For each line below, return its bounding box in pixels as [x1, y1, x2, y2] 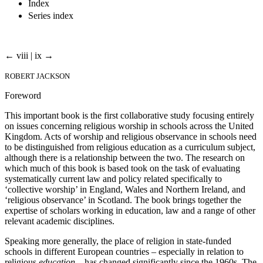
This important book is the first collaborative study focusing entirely [5, 110, 254, 120]
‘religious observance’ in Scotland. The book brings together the [5, 194, 241, 205]
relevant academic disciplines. [5, 215, 114, 226]
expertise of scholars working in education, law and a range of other [5, 205, 255, 215]
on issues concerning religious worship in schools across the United [5, 120, 254, 131]
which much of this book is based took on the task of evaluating [5, 163, 240, 173]
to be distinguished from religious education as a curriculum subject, [5, 141, 255, 152]
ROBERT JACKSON [5, 71, 70, 80]
